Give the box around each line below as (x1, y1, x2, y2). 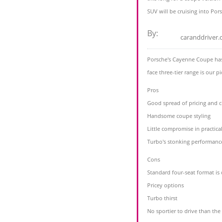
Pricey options (147, 181, 184, 189)
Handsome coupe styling (147, 112, 211, 120)
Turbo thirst (147, 194, 177, 202)
